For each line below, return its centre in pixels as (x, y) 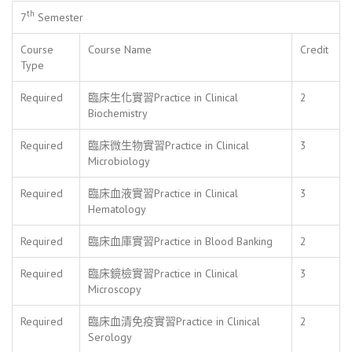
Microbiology (119, 161)
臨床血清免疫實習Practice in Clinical (174, 321)
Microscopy (115, 289)
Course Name (120, 49)
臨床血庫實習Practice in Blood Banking (180, 241)
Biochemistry (118, 113)
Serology (110, 337)
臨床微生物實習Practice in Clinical (169, 145)
